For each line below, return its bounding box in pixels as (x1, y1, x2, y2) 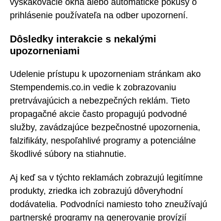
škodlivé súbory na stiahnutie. (10, 148, 126, 159)
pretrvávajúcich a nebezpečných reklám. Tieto (10, 95, 190, 106)
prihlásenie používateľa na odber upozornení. (10, 10, 188, 21)
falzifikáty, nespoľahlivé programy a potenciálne (10, 135, 196, 146)
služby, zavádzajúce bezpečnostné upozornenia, (10, 122, 200, 132)
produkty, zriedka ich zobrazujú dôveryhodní (10, 186, 183, 196)
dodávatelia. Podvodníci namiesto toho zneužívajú (10, 199, 207, 210)
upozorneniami (10, 45, 80, 56)
